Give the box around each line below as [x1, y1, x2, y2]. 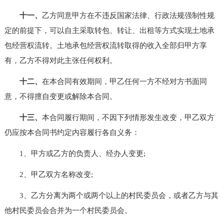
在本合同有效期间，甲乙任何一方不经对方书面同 [41, 77, 207, 85]
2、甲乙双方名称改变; [4, 170, 93, 178]
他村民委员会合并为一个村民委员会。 [4, 206, 132, 214]
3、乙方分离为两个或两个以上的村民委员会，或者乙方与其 [4, 191, 218, 199]
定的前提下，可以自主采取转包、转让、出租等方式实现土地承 [4, 26, 214, 34]
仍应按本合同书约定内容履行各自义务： [4, 128, 139, 136]
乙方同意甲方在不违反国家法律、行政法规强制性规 [41, 11, 214, 19]
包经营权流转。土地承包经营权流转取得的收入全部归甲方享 [4, 41, 207, 49]
